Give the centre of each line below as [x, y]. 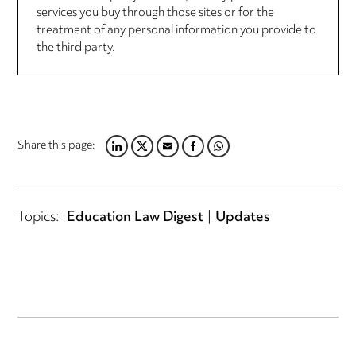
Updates [242, 217]
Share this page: [57, 147]
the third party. [75, 48]
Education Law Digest [135, 217]
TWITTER [145, 155]
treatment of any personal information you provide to [176, 31]
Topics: [39, 217]
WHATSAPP [228, 155]
